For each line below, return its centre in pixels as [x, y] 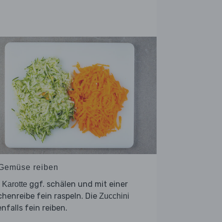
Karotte [15, 184]
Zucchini [114, 196]
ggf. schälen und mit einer [78, 184]
